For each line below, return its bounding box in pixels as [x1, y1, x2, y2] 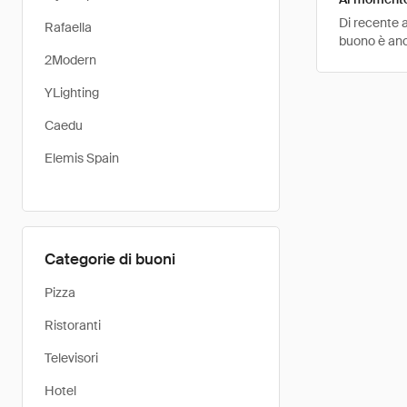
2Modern [45, 52, 96, 68]
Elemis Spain [45, 150, 119, 166]
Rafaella [45, 19, 92, 35]
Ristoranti [45, 317, 101, 333]
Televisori [45, 350, 98, 366]
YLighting [45, 84, 99, 101]
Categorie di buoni [45, 249, 175, 269]
